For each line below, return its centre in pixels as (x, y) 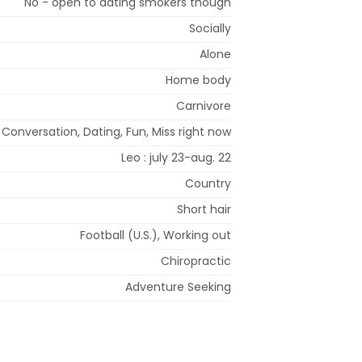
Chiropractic (196, 261)
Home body (198, 80)
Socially (210, 28)
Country (208, 183)
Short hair (204, 209)
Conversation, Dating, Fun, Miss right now (116, 131)
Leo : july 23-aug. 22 (176, 157)
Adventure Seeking (178, 286)
